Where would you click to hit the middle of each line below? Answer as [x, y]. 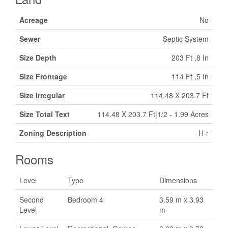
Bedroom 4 [85, 199]
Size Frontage [43, 76]
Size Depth [38, 58]
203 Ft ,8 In [190, 58]
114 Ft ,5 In [190, 76]
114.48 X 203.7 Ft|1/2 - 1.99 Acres [153, 114]
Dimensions [178, 180]
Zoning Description [53, 133]
